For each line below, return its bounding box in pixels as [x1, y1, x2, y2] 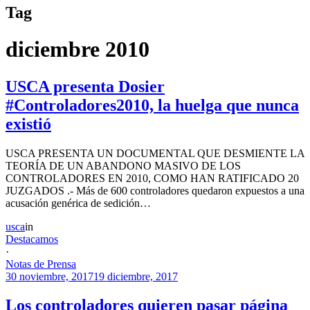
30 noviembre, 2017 [6, 270, 93, 282]
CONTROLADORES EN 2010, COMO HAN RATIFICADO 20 [6, 172, 299, 184]
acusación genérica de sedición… [6, 197, 151, 209]
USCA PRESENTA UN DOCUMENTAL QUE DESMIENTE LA [6, 147, 304, 159]
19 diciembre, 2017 [93, 270, 178, 282]
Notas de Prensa [6, 257, 76, 270]
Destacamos [6, 232, 58, 245]
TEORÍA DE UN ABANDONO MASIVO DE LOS [6, 159, 241, 172]
